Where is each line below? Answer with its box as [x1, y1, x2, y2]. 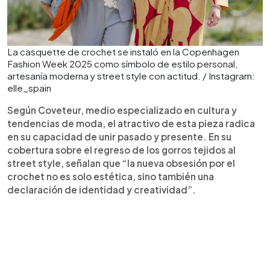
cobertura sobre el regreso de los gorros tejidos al [7, 143, 236, 155]
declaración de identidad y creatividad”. [7, 183, 196, 195]
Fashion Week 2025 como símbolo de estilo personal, [7, 57, 237, 69]
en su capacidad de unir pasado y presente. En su [7, 130, 231, 142]
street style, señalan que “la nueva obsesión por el [7, 157, 235, 169]
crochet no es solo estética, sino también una [7, 170, 214, 182]
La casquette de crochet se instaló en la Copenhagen [7, 45, 239, 57]
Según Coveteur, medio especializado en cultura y [7, 104, 237, 116]
